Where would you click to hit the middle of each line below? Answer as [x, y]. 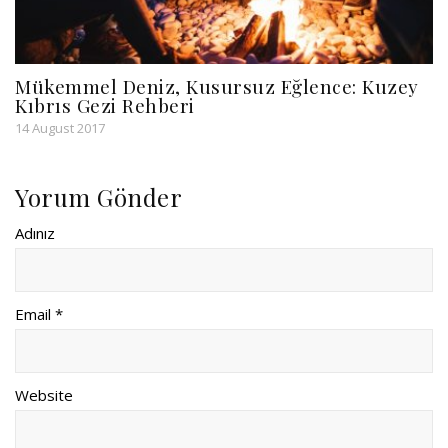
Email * [39, 314]
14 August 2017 [60, 128]
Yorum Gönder [98, 197]
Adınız [35, 233]
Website [44, 395]
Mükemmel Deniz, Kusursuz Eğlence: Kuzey [217, 86]
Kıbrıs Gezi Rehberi [105, 105]
